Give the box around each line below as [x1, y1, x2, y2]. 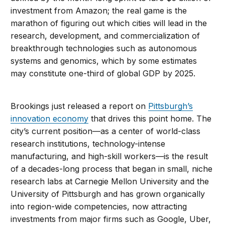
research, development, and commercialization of [11, 30, 200, 41]
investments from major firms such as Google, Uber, [11, 213, 211, 224]
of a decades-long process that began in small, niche [11, 163, 213, 174]
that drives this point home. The [88, 113, 212, 124]
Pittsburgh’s [148, 100, 193, 111]
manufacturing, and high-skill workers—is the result [11, 151, 208, 161]
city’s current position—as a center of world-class [11, 126, 201, 136]
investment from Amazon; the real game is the [11, 5, 187, 16]
